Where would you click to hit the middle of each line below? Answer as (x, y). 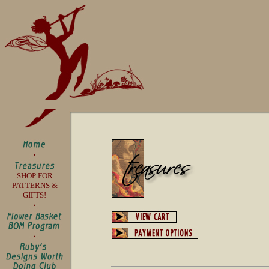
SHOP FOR (35, 176)
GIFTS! (35, 195)
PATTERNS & (35, 185)
